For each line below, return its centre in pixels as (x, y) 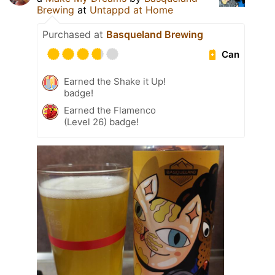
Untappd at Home (131, 10)
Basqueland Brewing (155, 35)
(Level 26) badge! (101, 122)
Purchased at (74, 35)
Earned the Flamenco (110, 110)
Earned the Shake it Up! (115, 82)
